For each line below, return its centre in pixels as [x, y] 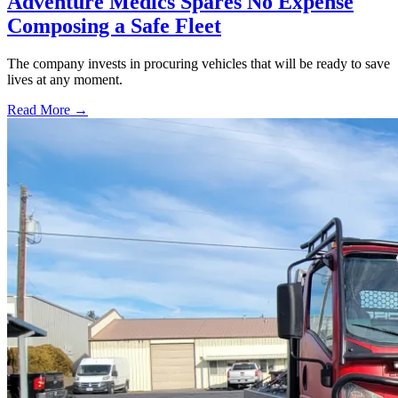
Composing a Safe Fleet [114, 25]
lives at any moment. [65, 79]
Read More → [48, 109]
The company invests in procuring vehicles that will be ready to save [199, 63]
